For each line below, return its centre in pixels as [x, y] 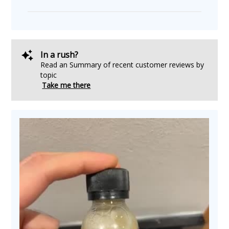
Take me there [66, 85]
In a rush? [60, 54]
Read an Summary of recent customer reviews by [122, 64]
